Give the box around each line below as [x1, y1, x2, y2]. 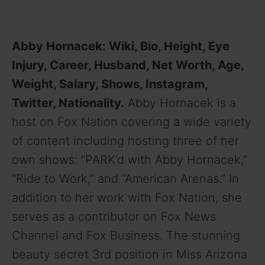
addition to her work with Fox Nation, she [12, 190, 242, 205]
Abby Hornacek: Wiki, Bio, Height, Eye [12, 39, 230, 54]
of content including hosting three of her [12, 134, 239, 148]
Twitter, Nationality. [12, 96, 124, 111]
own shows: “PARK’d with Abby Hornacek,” [12, 153, 247, 167]
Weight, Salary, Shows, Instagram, [12, 77, 208, 92]
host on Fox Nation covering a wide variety [12, 115, 251, 130]
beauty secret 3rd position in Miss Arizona [12, 247, 247, 262]
